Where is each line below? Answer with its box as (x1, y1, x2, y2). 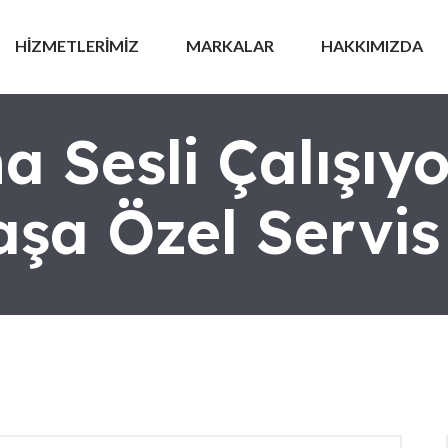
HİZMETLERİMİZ (15, 36, 139, 55)
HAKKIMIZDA (321, 36, 423, 55)
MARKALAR (186, 36, 274, 55)
